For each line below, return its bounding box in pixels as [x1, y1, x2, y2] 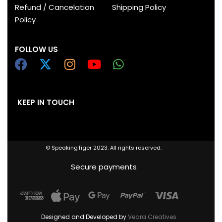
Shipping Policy [111, 1, 166, 12]
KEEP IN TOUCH [17, 97, 74, 108]
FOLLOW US [15, 44, 58, 55]
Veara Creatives [127, 212, 176, 221]
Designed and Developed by [41, 212, 128, 221]
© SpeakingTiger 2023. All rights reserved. [46, 143, 162, 152]
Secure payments [70, 161, 137, 172]
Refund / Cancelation [15, 1, 94, 12]
